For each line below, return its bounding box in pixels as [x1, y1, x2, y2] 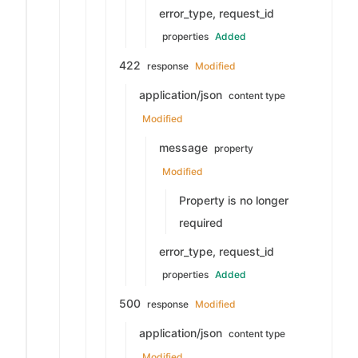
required [179, 216, 223, 229]
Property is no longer [179, 193, 288, 207]
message [159, 141, 211, 154]
